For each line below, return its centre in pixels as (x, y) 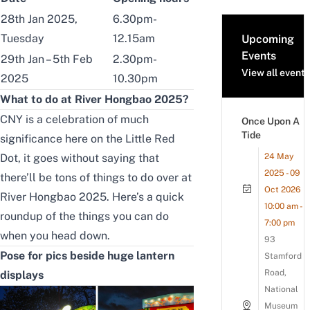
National (281, 290)
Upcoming (268, 39)
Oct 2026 (282, 190)
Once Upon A (271, 121)
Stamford (283, 256)
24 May (279, 157)
